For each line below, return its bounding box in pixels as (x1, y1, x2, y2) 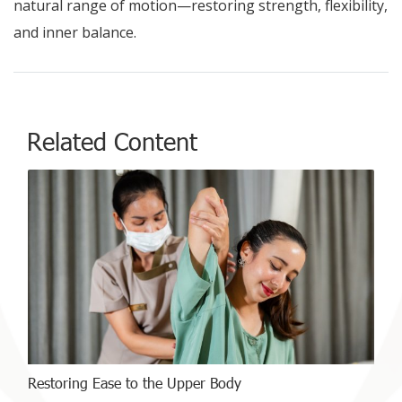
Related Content (27, 124, 197, 156)
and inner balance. (13, 22, 136, 42)
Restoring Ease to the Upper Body (28, 372, 241, 392)
